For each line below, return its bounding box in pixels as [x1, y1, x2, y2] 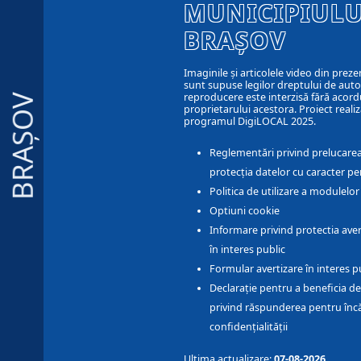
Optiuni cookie [210, 204, 280, 218]
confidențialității [210, 320, 288, 334]
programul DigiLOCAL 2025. [184, 114, 316, 129]
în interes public [210, 243, 285, 257]
